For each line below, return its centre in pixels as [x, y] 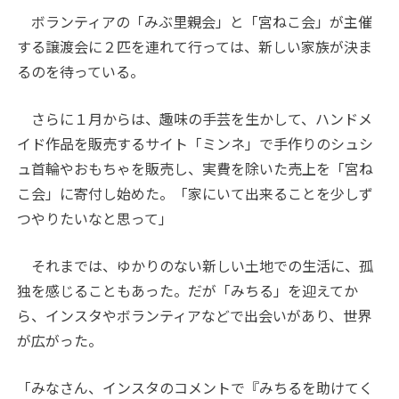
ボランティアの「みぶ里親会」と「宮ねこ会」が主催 [195, 22]
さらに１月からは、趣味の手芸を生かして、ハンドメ [195, 119]
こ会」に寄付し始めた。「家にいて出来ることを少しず [195, 194]
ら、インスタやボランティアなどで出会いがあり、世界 [195, 316]
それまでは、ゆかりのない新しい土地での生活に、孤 [195, 266]
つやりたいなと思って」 [95, 219]
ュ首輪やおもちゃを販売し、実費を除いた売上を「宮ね [195, 169]
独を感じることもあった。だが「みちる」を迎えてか [188, 291]
